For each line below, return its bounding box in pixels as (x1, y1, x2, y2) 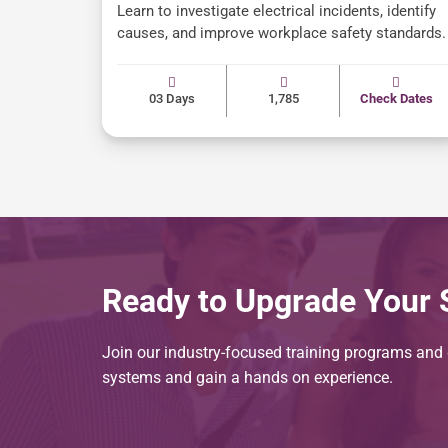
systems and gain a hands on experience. (102, 368, 393, 388)
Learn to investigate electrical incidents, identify (117, 2, 436, 21)
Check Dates (359, 91, 433, 107)
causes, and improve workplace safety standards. (117, 24, 446, 43)
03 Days (148, 91, 195, 107)
